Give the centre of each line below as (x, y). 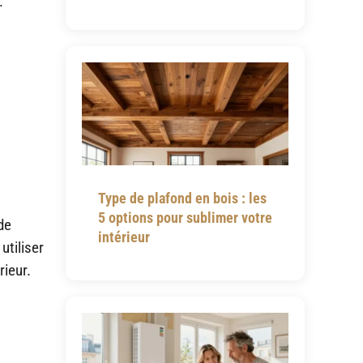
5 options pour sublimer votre (185, 218)
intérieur (124, 237)
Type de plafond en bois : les (182, 199)
